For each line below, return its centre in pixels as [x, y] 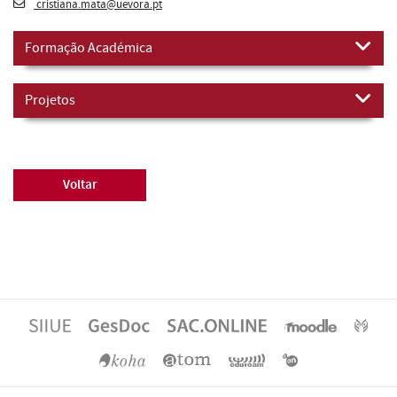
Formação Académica [89, 47]
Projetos [50, 100]
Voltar [80, 184]
